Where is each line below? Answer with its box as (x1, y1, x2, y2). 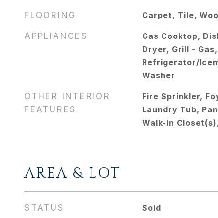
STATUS (24, 203, 65, 213)
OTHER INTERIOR (24, 91, 110, 101)
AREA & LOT (24, 164, 121, 183)
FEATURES (24, 105, 76, 114)
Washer (142, 71, 175, 80)
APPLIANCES (24, 31, 88, 41)
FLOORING (24, 10, 76, 20)
